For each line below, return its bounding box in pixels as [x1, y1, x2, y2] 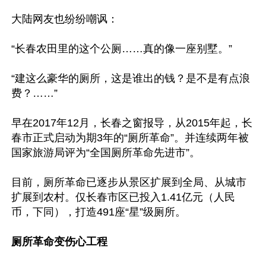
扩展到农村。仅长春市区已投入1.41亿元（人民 [11, 191, 235, 203]
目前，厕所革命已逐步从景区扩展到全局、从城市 [11, 176, 246, 188]
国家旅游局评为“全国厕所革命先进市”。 [11, 147, 200, 159]
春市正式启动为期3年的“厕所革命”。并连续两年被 [11, 132, 249, 144]
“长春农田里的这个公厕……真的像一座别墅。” [11, 43, 232, 55]
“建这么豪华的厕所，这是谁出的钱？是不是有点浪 [11, 72, 250, 84]
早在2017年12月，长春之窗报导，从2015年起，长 [11, 117, 252, 129]
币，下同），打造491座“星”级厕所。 [11, 206, 186, 218]
